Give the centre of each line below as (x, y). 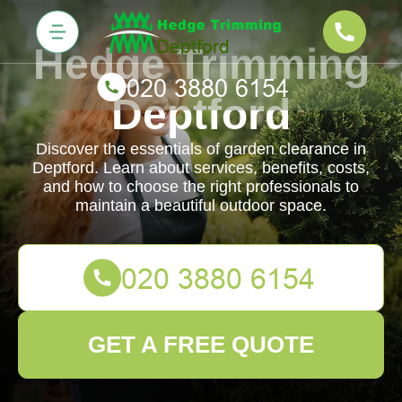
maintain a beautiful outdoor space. (201, 205)
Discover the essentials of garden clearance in (201, 149)
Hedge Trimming (201, 64)
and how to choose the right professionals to (201, 187)
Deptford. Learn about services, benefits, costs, (201, 168)
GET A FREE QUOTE (201, 345)
